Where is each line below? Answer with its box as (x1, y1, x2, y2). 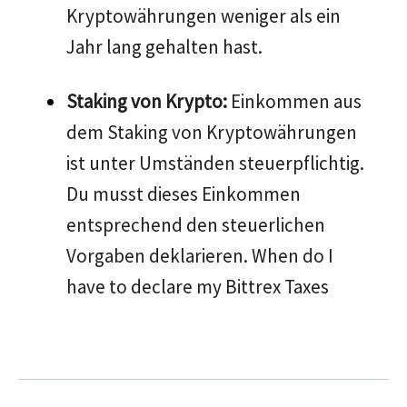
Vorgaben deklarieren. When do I (66, 243, 333, 268)
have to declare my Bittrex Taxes (66, 274, 329, 299)
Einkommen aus (227, 89, 362, 114)
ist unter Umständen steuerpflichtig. (66, 151, 364, 175)
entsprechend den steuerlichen (66, 213, 325, 237)
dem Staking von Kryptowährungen (66, 120, 357, 144)
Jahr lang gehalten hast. (66, 35, 263, 59)
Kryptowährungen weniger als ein (66, 4, 341, 28)
